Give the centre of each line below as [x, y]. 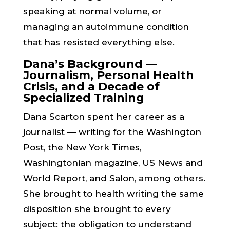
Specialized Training [83, 98]
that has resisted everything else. [99, 42]
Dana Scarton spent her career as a [103, 117]
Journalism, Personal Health [108, 75]
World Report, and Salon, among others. [114, 178]
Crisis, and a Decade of [91, 87]
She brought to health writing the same [113, 194]
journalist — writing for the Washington [112, 132]
